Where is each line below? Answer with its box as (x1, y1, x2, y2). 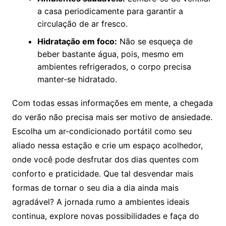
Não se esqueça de (117, 36, 193, 46)
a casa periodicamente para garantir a (37, 6, 183, 16)
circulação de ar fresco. (37, 18, 128, 29)
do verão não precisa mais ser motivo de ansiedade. (12, 111, 212, 122)
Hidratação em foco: (37, 36, 117, 46)
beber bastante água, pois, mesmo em (37, 48, 184, 59)
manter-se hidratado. (37, 74, 117, 84)
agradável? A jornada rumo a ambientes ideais (12, 196, 189, 207)
